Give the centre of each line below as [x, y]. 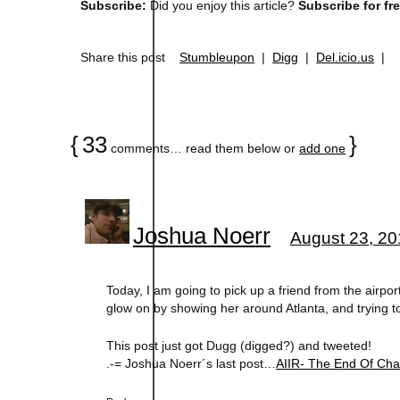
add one [323, 149]
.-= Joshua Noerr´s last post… [192, 364]
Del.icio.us [346, 57]
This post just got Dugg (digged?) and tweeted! [239, 346]
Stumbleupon [217, 57]
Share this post [130, 57]
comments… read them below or [204, 149]
